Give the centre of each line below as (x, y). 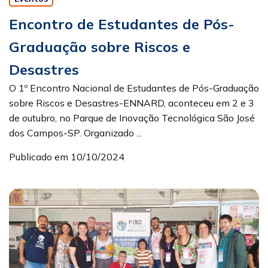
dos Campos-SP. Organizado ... (75, 133)
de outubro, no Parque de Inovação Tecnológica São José (132, 118)
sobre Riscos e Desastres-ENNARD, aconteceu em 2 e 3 (132, 103)
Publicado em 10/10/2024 (67, 157)
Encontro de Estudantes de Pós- (122, 24)
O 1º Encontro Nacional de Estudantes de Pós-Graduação (134, 88)
